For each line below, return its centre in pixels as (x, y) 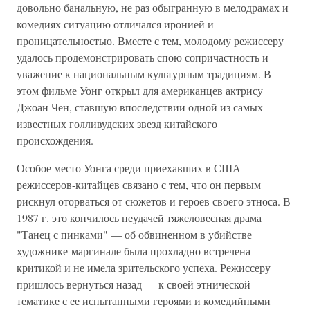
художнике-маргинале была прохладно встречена (134, 251)
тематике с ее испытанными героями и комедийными (144, 301)
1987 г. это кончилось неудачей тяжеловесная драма (139, 218)
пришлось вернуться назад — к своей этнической (134, 284)
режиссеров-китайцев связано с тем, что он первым (139, 184)
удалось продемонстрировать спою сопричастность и (143, 57)
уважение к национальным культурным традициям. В (144, 74)
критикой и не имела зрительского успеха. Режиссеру (144, 267)
